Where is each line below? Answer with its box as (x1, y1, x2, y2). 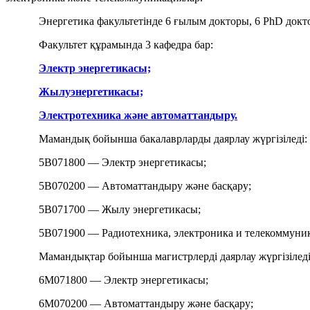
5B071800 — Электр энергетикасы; (39, 156, 206, 169)
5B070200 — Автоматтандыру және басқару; (39, 180, 251, 192)
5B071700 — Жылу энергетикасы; (39, 203, 201, 216)
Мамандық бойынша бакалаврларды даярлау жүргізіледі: (39, 133, 307, 145)
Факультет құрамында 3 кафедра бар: (39, 39, 213, 51)
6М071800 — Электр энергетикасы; (39, 274, 208, 286)
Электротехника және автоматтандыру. (39, 109, 237, 122)
